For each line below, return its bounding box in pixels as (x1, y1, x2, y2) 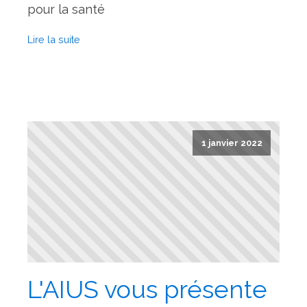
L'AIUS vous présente (27, 275, 267, 304)
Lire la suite (27, 34, 80, 46)
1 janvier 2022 (201, 137, 262, 148)
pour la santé (27, 2, 105, 17)
